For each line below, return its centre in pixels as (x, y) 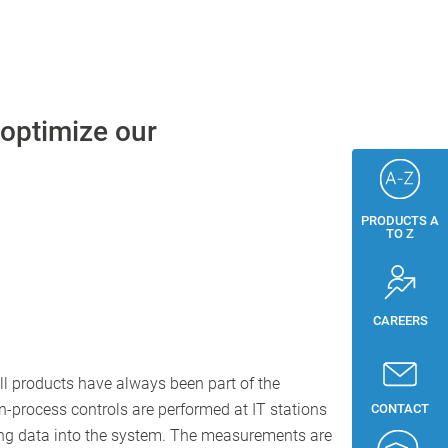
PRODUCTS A (400, 220)
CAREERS (400, 321)
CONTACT (400, 408)
